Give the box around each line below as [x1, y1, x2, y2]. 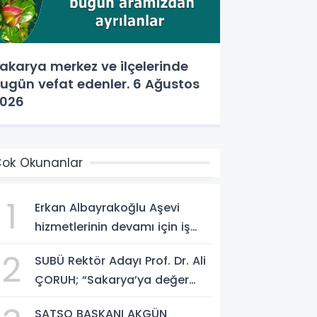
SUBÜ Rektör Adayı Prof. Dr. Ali [35, 252, 207, 269]
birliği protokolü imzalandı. [35, 237, 189, 254]
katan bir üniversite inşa [35, 290, 175, 307]
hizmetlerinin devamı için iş [35, 218, 191, 235]
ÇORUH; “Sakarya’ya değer [35, 271, 190, 288]
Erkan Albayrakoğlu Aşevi [35, 199, 180, 216]
